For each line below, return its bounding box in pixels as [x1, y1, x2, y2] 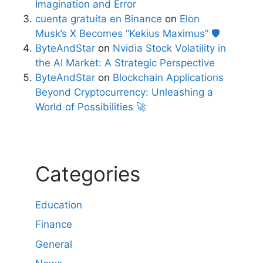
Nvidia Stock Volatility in [113, 42, 226, 54]
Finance [35, 218, 72, 231]
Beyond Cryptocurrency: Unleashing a [35, 86, 213, 98]
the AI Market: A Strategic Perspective [35, 56, 215, 69]
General [35, 238, 72, 250]
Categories [35, 161, 140, 186]
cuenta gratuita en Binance [35, 12, 162, 25]
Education [35, 198, 82, 211]
